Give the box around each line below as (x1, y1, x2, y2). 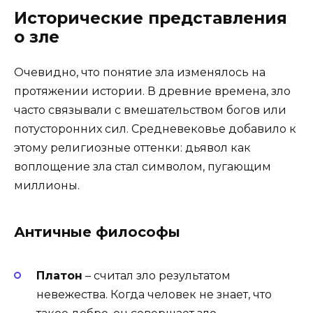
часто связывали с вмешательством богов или (14, 103, 286, 117)
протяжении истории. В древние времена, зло (14, 85, 291, 99)
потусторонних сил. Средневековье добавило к (14, 122, 296, 136)
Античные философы (14, 224, 180, 241)
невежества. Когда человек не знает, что (36, 287, 272, 301)
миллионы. (14, 179, 80, 193)
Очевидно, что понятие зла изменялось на (14, 66, 265, 80)
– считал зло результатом (82, 268, 231, 282)
